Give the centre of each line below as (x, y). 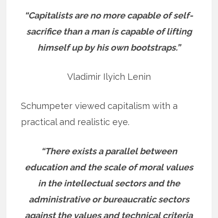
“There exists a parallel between (109, 151)
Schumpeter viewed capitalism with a (100, 106)
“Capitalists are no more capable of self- (109, 16)
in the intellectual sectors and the (109, 183)
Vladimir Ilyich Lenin (109, 77)
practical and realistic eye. (75, 122)
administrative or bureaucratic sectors (109, 200)
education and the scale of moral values (109, 167)
